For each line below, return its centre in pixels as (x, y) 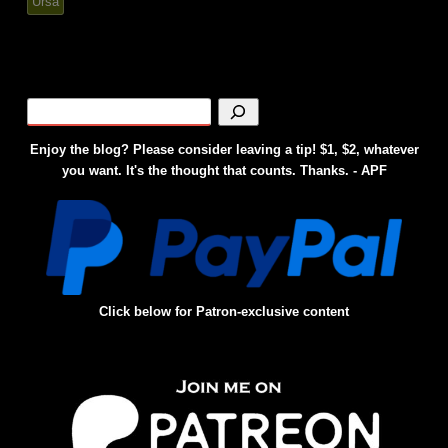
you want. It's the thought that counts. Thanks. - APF (224, 171)
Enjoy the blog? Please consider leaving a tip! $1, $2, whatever (224, 150)
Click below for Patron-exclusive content (224, 312)
